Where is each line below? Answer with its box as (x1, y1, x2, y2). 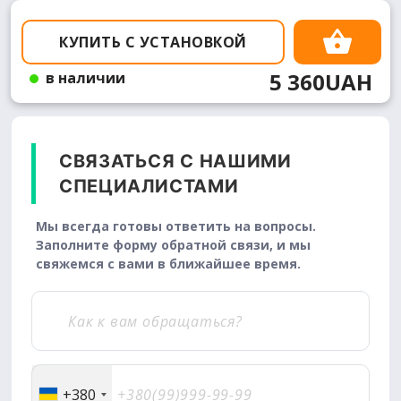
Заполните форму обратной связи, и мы (36, 236, 311, 254)
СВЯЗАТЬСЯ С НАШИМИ (59, 150, 292, 173)
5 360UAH (269, 67, 372, 98)
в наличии (46, 68, 125, 89)
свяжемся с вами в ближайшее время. (36, 255, 301, 273)
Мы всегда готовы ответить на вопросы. (36, 218, 316, 235)
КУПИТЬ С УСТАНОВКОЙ (59, 32, 247, 53)
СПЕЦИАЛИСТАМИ (59, 175, 239, 198)
